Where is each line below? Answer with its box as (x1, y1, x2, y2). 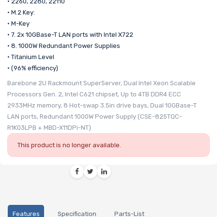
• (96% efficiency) (7, 64, 58, 72)
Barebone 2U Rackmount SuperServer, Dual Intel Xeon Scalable (7, 79, 196, 87)
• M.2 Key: (7, 9, 35, 16)
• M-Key (7, 20, 30, 28)
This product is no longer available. (17, 141, 121, 149)
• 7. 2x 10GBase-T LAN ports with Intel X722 (7, 31, 133, 39)
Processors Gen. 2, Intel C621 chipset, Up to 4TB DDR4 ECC (7, 91, 181, 98)
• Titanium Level (7, 53, 54, 61)
